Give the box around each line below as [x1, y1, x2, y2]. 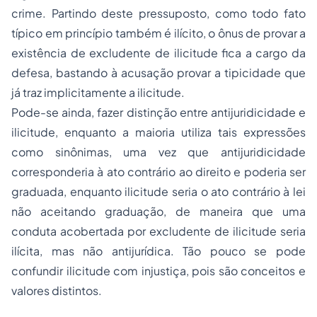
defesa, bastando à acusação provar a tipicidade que [11, 65, 306, 80]
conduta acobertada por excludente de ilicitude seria [11, 224, 306, 238]
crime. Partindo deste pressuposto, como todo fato [11, 6, 306, 21]
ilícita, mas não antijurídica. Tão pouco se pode [11, 243, 306, 258]
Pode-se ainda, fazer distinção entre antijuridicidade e [11, 105, 306, 120]
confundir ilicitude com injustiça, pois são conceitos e [11, 263, 306, 278]
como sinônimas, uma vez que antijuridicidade [11, 144, 306, 159]
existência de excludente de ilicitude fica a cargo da [11, 45, 306, 60]
